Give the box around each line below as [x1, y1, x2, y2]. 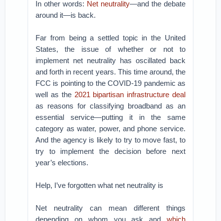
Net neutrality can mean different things [36, 204, 185, 212]
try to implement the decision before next [36, 147, 185, 155]
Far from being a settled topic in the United [36, 34, 185, 42]
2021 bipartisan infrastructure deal [74, 90, 185, 99]
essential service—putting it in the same [36, 113, 185, 121]
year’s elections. [36, 158, 89, 167]
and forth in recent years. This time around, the [36, 68, 185, 76]
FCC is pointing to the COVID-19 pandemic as [36, 79, 185, 87]
